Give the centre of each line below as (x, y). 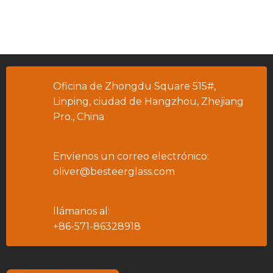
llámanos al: (81, 211)
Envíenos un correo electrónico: (131, 156)
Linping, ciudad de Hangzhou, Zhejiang (148, 101)
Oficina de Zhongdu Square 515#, (134, 86)
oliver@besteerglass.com (114, 172)
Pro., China (79, 117)
